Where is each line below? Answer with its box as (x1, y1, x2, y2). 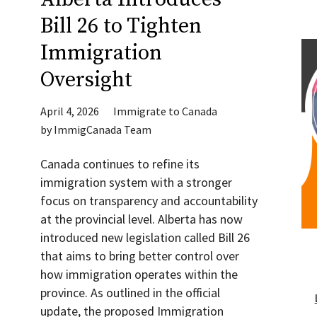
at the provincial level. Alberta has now (40, 211, 243, 227)
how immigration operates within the (40, 266, 238, 282)
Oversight (40, 67, 132, 93)
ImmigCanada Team (53, 122, 151, 137)
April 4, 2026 (40, 104, 99, 118)
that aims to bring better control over (40, 248, 239, 264)
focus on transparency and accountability (40, 192, 258, 209)
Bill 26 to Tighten (40, 13, 202, 40)
